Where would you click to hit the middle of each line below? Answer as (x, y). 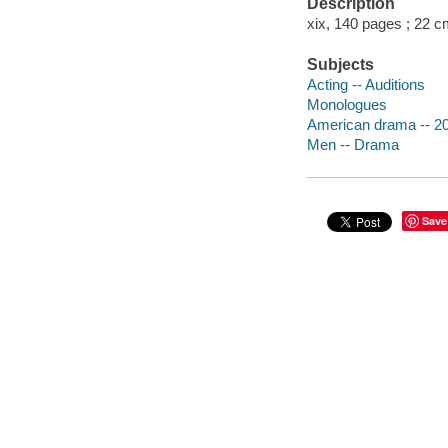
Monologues (346, 104)
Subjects (340, 65)
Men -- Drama (352, 144)
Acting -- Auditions (365, 84)
